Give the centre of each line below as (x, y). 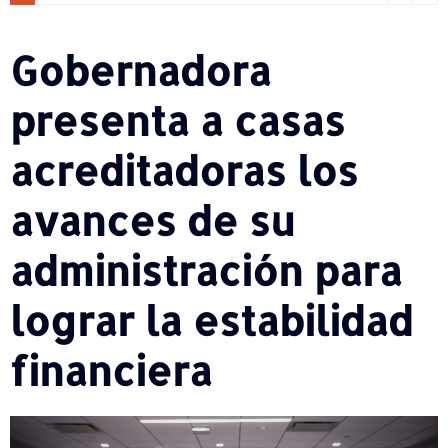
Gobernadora (140, 70)
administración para (206, 270)
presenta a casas (177, 120)
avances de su (152, 220)
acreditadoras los (184, 170)
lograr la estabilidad (211, 320)
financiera (111, 370)
